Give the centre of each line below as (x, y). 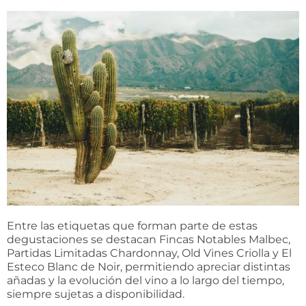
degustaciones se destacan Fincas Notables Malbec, (149, 239)
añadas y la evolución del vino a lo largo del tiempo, (145, 280)
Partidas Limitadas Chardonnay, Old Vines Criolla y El (149, 253)
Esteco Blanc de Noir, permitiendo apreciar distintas (149, 266)
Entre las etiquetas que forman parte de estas (132, 225)
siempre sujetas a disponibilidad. (96, 294)
